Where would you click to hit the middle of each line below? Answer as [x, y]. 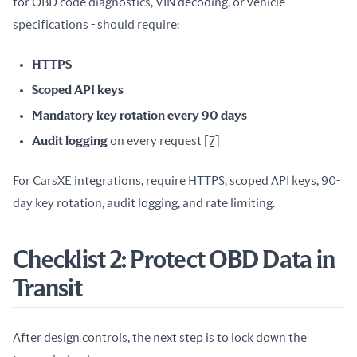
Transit [47, 289]
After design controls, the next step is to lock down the [160, 338]
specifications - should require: [96, 25]
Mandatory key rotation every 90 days [139, 116]
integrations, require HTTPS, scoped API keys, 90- [206, 181]
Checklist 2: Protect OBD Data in [174, 261]
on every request [156, 141]
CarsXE [52, 181]
